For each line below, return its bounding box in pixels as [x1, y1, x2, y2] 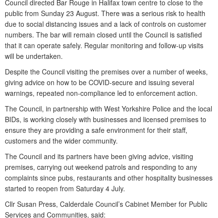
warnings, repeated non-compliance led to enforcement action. [5, 88, 198, 98]
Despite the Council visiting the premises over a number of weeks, [5, 67, 208, 77]
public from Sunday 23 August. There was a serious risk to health [5, 8, 205, 18]
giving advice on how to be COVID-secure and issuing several [5, 77, 194, 88]
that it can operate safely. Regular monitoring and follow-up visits [5, 40, 203, 51]
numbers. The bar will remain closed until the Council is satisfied [5, 30, 202, 40]
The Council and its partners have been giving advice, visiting [5, 151, 193, 162]
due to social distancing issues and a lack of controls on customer [5, 19, 206, 29]
